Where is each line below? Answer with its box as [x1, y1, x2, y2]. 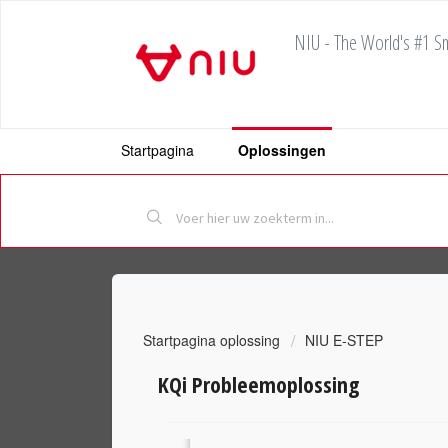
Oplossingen [238, 140, 326, 160]
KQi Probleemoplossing [158, 368, 360, 399]
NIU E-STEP [304, 330, 383, 351]
